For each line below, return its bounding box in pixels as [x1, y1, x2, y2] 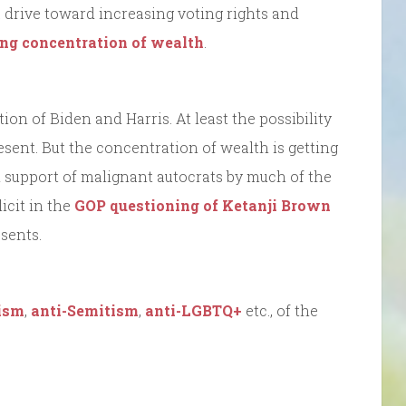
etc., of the [242, 300, 318, 320]
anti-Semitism [31, 300, 139, 320]
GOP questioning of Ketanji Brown [74, 195, 331, 215]
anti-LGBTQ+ [145, 300, 242, 320]
